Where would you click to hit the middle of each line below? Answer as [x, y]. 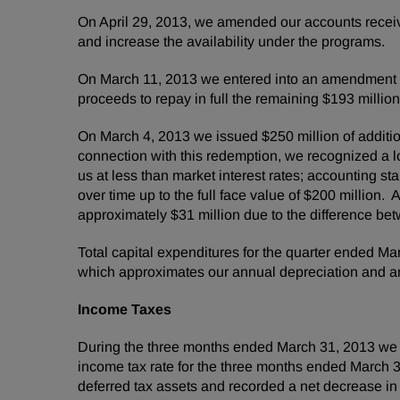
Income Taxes [125, 309]
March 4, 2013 [145, 136]
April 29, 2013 [143, 22]
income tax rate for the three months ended [214, 367]
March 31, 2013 [326, 347]
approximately [124, 215]
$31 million [205, 215]
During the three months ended [177, 347]
